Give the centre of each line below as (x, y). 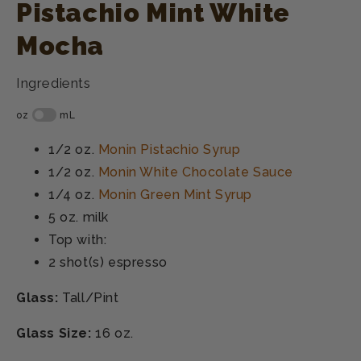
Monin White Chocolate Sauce (196, 172)
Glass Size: (56, 333)
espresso (136, 262)
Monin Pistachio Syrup (169, 149)
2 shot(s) (77, 262)
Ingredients (54, 83)
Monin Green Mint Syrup (175, 194)
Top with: (78, 239)
